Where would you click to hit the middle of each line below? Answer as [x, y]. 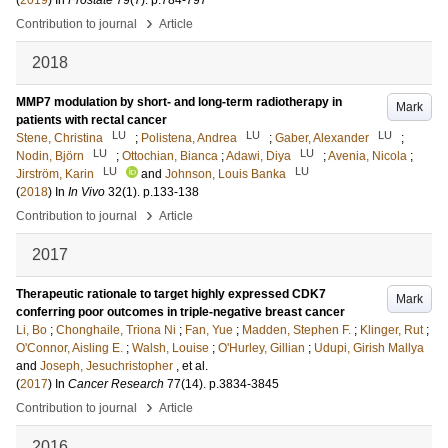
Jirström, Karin [55, 174]
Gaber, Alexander [322, 138]
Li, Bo [31, 330]
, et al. [192, 366]
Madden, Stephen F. [296, 330]
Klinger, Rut [391, 330]
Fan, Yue [209, 330]
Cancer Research [116, 384]
